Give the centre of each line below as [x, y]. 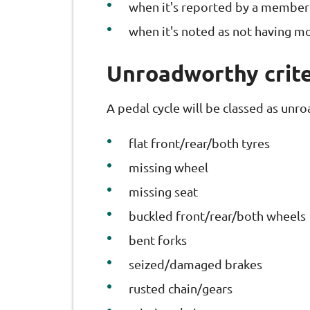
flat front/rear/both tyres [199, 143]
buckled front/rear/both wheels [217, 216]
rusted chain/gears [181, 289]
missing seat [163, 192]
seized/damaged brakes [195, 264]
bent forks [158, 240]
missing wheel [168, 167]
